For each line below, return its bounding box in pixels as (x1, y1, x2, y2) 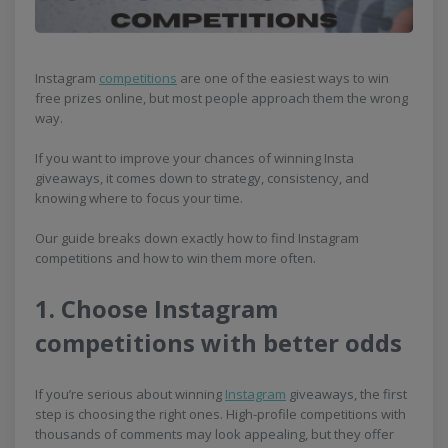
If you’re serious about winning (35, 384, 225, 403)
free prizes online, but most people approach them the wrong (35, 88, 408, 107)
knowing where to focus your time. (35, 188, 243, 207)
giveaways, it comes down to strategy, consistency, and (35, 168, 369, 187)
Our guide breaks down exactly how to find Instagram (35, 228, 359, 247)
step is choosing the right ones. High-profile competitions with (35, 404, 406, 423)
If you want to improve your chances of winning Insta (35, 148, 354, 167)
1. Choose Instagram (35, 291, 278, 325)
